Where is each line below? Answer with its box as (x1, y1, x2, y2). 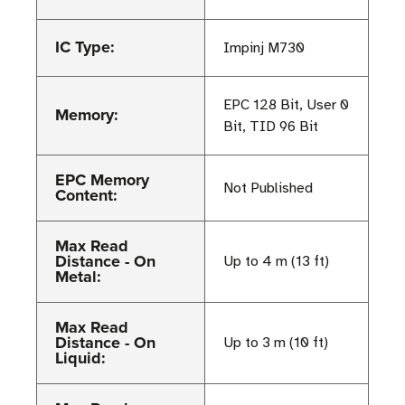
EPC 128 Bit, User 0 (223, 95, 349, 114)
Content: (55, 183, 118, 207)
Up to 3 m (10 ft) (223, 333, 328, 352)
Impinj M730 (223, 38, 305, 57)
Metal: (55, 264, 101, 288)
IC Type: (55, 34, 115, 59)
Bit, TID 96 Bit (223, 117, 318, 136)
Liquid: (55, 345, 106, 370)
